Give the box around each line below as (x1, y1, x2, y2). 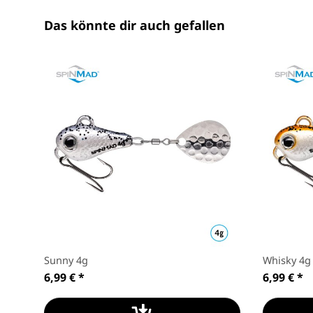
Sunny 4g (44, 253, 88, 268)
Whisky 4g (263, 253, 311, 268)
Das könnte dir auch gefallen (44, 17, 225, 34)
